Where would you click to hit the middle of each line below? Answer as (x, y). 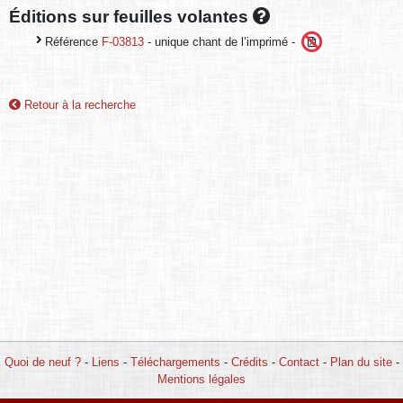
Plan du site (361, 362)
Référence (73, 41)
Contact (299, 362)
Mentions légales (201, 379)
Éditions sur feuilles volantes (131, 16)
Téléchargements (175, 362)
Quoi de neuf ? (42, 362)
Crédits (249, 362)
